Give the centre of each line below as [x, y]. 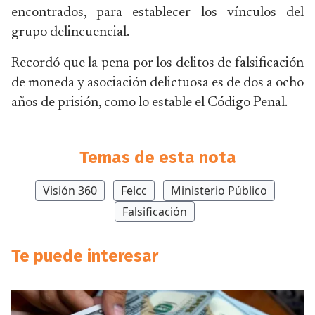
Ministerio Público [219, 191]
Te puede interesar [85, 256]
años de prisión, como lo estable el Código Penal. [149, 103]
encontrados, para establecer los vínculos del [157, 13]
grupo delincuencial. [70, 32]
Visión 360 [70, 191]
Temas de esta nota [157, 157]
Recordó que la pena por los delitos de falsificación [157, 63]
